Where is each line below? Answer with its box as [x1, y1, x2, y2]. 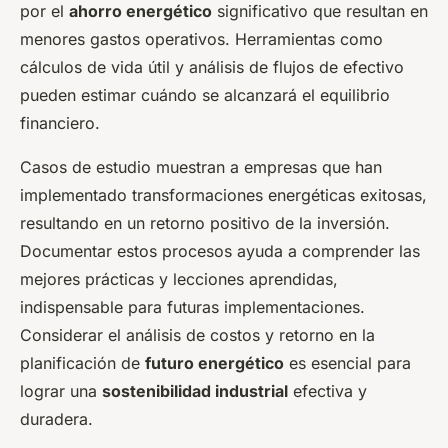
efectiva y [288, 381, 367, 402]
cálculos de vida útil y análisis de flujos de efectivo [20, 57, 404, 78]
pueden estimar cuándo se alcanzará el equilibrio [20, 85, 390, 106]
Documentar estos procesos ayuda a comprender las [20, 241, 420, 262]
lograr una [20, 381, 102, 402]
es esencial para [284, 353, 411, 374]
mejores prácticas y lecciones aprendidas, [20, 269, 338, 290]
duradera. [20, 409, 93, 430]
